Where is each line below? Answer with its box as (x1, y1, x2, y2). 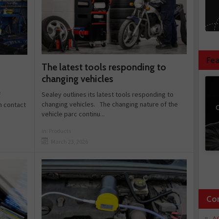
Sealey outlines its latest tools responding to (42, 89, 174, 99)
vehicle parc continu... (42, 109, 105, 118)
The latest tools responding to (42, 61, 167, 73)
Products (49, 127, 71, 134)
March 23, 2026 (51, 137, 88, 145)
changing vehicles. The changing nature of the (42, 99, 178, 109)
